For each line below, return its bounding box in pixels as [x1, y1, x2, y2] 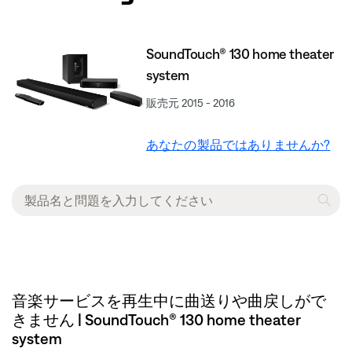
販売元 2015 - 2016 [146, 97, 235, 109]
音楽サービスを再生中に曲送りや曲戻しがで [12, 291, 326, 310]
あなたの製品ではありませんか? [146, 137, 331, 152]
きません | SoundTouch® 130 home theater [12, 310, 301, 328]
